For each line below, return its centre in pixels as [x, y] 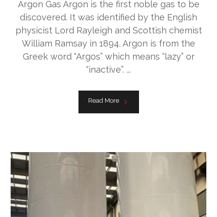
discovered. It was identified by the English [108, 17]
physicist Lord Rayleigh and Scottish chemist [108, 30]
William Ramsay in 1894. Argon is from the [108, 43]
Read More [103, 100]
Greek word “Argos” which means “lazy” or [108, 56]
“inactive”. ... [108, 69]
